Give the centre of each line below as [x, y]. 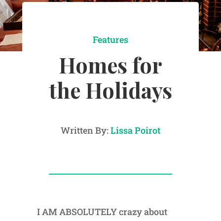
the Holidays [110, 90]
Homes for [110, 65]
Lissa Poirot [135, 130]
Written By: [85, 130]
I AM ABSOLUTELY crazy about [102, 212]
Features [110, 40]
